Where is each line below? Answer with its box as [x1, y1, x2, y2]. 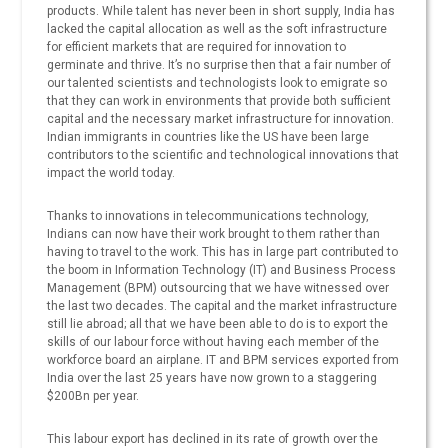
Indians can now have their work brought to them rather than [47, 227, 381, 242]
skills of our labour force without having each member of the [47, 335, 380, 350]
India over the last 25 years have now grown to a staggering [47, 371, 378, 386]
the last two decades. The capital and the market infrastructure [47, 299, 398, 314]
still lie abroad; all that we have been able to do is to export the [47, 317, 389, 332]
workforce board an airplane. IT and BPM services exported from [47, 353, 400, 368]
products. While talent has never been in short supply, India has [47, 4, 396, 19]
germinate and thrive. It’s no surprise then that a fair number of [47, 58, 392, 73]
